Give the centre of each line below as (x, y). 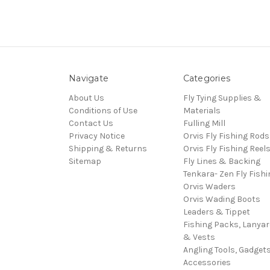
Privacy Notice (97, 136)
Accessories (207, 262)
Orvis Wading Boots (221, 199)
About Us (86, 98)
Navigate (89, 78)
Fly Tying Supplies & (222, 98)
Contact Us (91, 123)
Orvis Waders (209, 186)
